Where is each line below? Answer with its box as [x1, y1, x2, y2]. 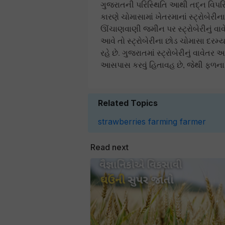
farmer [180, 116, 206, 127]
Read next [90, 142, 129, 152]
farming [148, 116, 177, 127]
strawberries [98, 116, 146, 127]
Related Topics [98, 97, 158, 108]
